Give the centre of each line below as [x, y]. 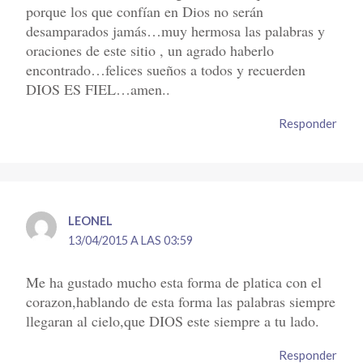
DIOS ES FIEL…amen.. [98, 89]
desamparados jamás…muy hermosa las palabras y [176, 30]
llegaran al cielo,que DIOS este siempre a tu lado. [173, 320]
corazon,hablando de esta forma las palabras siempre [181, 301]
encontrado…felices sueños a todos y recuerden [166, 69]
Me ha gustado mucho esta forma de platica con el [174, 282]
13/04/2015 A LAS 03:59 [131, 241]
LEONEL [91, 221]
